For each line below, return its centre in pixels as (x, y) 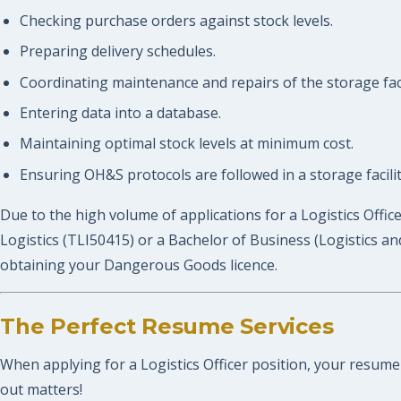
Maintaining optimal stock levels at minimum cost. (186, 144)
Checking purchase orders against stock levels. (176, 20)
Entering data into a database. (120, 113)
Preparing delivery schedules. (117, 51)
